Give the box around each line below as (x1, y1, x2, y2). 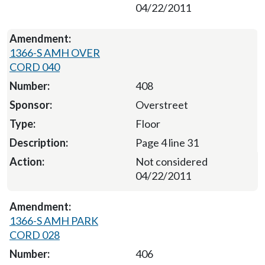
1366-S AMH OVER (9, 46, 100, 60)
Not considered (135, 155, 208, 169)
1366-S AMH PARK (9, 214, 98, 228)
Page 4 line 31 (135, 136, 199, 150)
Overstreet (135, 98, 188, 112)
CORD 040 (9, 60, 60, 74)
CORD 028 (9, 228, 60, 242)
